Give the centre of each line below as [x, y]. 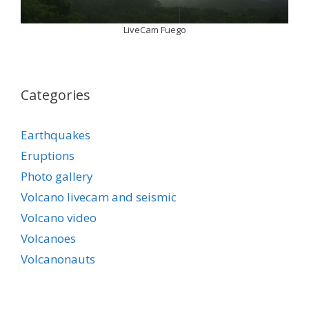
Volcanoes [48, 238]
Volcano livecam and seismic [99, 197]
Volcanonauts [58, 259]
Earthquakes [56, 134]
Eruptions [48, 155]
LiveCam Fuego [154, 29]
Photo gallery [57, 176]
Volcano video [59, 217]
